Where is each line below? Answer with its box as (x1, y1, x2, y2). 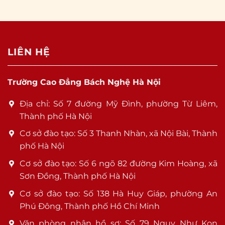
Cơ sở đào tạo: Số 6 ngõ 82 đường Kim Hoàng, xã (20, 158, 217, 168)
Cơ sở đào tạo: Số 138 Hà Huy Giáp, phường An (20, 188, 217, 198)
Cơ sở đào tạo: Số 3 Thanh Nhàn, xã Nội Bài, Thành (20, 129, 217, 139)
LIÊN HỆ (8, 45, 50, 58)
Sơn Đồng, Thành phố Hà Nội (20, 171, 136, 181)
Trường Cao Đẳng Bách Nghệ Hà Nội (8, 77, 161, 87)
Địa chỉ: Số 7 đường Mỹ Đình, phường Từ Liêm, (20, 98, 217, 108)
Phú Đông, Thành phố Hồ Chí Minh (20, 201, 160, 211)
